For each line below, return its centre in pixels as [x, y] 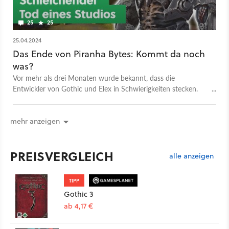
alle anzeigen [191, 156]
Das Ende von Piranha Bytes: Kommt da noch [109, 54]
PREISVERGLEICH [62, 156]
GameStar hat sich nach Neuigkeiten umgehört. [87, 99]
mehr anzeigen [35, 121]
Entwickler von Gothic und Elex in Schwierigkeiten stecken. [105, 88]
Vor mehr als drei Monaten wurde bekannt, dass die [94, 77]
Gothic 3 [78, 194]
